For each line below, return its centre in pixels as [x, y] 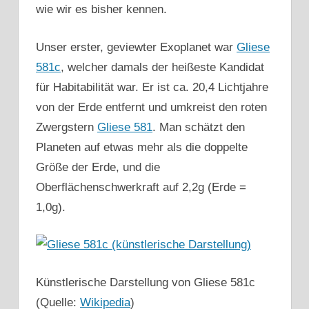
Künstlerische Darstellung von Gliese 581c [146, 282]
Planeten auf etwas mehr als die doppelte [142, 147]
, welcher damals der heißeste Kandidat [162, 67]
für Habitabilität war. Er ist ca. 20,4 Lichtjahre [152, 87]
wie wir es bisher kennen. [101, 10]
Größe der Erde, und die [98, 167]
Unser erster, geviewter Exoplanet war [136, 47]
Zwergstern [67, 127]
